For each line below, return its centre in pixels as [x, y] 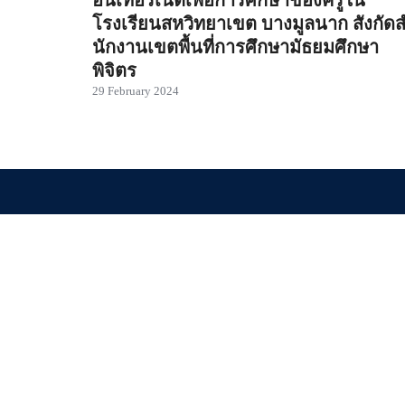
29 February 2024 [136, 91]
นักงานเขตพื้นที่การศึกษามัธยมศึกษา [235, 47]
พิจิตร [114, 71]
